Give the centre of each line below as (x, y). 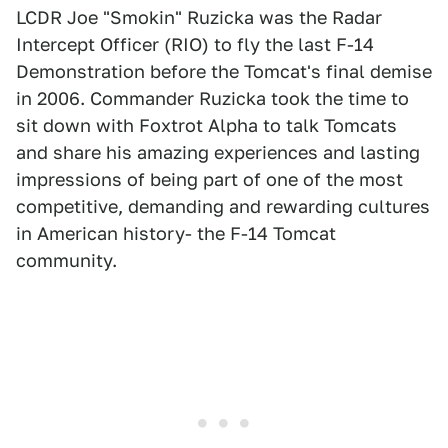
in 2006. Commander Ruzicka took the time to (212, 98)
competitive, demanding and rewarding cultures (223, 206)
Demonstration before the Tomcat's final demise (224, 71)
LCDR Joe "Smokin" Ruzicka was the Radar (199, 17)
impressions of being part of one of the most (209, 179)
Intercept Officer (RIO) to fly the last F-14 (195, 44)
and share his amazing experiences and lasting (218, 152)
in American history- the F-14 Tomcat (176, 233)
